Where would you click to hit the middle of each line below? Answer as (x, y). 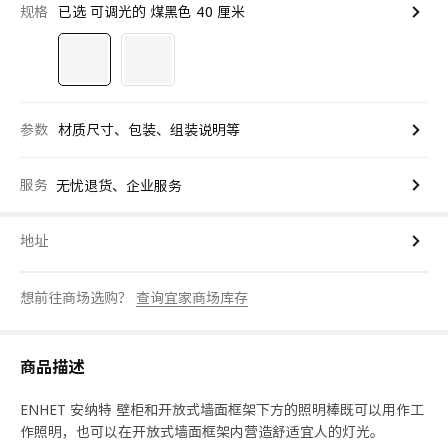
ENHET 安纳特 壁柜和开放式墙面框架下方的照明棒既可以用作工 (222, 410)
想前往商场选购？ (78, 298)
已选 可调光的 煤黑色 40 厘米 (151, 11)
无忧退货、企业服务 (119, 185)
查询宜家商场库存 (192, 298)
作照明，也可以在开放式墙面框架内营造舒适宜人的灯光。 (202, 432)
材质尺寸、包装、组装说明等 (149, 130)
